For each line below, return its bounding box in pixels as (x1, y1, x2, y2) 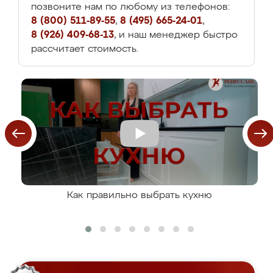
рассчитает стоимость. (31, 44, 138, 54)
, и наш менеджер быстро (114, 30, 238, 40)
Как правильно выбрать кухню (67, 191, 212, 200)
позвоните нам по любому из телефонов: (31, 2, 230, 12)
